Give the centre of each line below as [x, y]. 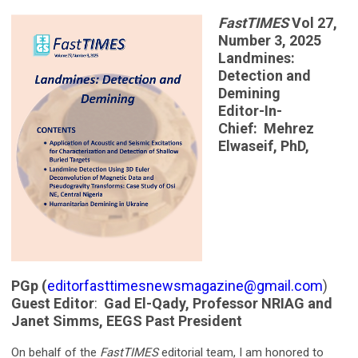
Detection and [265, 75]
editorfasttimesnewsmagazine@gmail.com [185, 286]
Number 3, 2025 [273, 40]
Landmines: [257, 58]
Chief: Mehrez [266, 128]
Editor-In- [250, 110]
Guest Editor [53, 304]
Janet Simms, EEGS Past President [127, 321]
